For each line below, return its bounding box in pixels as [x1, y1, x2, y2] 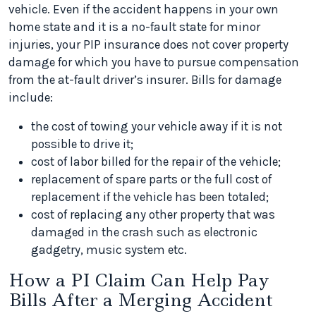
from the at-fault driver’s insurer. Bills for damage [8, 73, 281, 87]
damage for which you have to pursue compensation [8, 55, 299, 70]
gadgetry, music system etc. [31, 243, 187, 257]
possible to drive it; [31, 137, 133, 152]
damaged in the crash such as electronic [31, 225, 257, 240]
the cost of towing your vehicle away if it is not [31, 119, 282, 134]
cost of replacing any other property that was [31, 207, 275, 222]
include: [8, 90, 53, 105]
